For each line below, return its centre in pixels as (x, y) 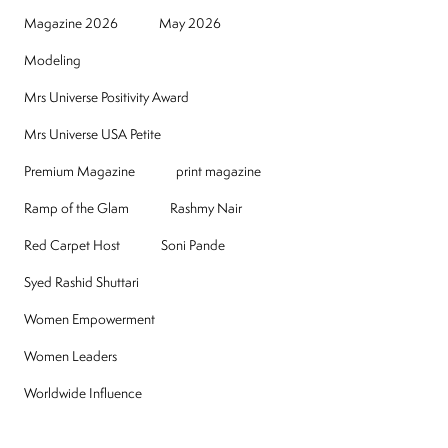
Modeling (53, 60)
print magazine (219, 171)
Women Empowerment (90, 319)
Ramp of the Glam (77, 208)
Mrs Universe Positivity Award (107, 97)
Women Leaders (71, 356)
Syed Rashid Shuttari (82, 282)
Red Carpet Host (72, 245)
